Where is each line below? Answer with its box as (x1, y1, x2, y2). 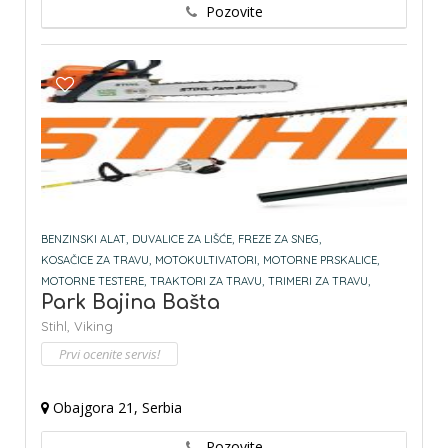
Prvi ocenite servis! (59, 345, 160, 364)
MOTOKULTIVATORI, (155, 253, 259, 268)
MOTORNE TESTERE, (41, 274, 146, 289)
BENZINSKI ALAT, (41, 232, 128, 247)
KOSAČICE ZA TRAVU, (41, 253, 151, 268)
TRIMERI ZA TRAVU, (268, 274, 370, 289)
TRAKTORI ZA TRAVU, (150, 274, 264, 289)
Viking (74, 318, 113, 335)
